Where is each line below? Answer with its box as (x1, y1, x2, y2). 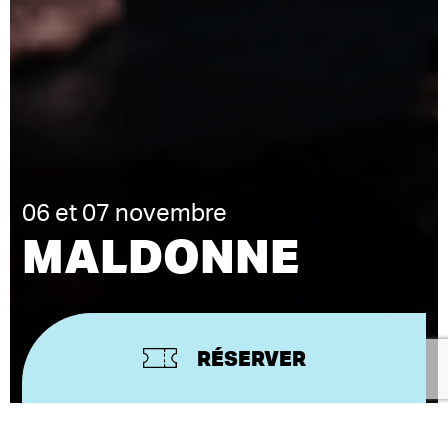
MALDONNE (22, 227, 299, 284)
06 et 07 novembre (22, 202, 227, 226)
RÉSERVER (196, 344, 306, 371)
